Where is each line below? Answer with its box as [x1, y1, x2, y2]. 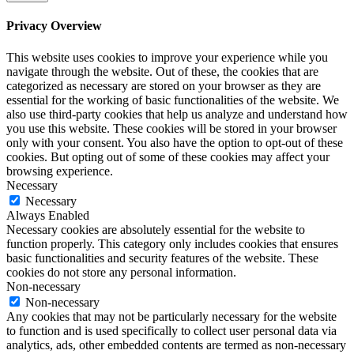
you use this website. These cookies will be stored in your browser [6, 121, 337, 135]
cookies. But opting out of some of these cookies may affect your [6, 149, 330, 164]
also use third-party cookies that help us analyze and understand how [6, 107, 348, 121]
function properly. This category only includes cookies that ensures [6, 236, 338, 250]
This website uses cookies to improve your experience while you [6, 50, 328, 64]
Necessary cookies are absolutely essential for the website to [6, 222, 305, 236]
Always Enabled [6, 208, 89, 222]
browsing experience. [6, 164, 113, 178]
